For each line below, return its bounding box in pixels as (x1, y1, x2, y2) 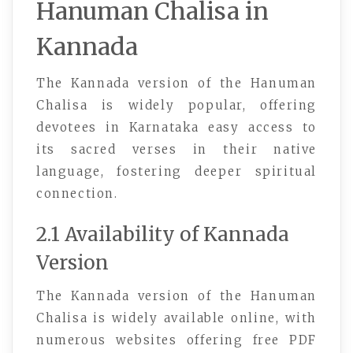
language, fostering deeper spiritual (36, 163, 317, 179)
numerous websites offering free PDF (36, 332, 317, 347)
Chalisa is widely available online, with (36, 310, 317, 325)
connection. (36, 185, 118, 201)
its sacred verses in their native (36, 141, 317, 157)
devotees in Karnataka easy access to (36, 119, 317, 135)
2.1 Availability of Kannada (36, 221, 289, 247)
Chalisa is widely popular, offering (36, 97, 317, 113)
